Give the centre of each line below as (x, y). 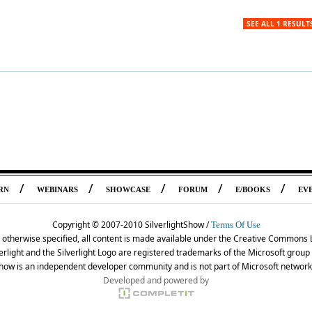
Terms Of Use (235, 225)
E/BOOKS (252, 189)
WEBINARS (57, 189)
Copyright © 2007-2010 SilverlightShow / (131, 225)
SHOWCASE (128, 189)
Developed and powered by (156, 280)
